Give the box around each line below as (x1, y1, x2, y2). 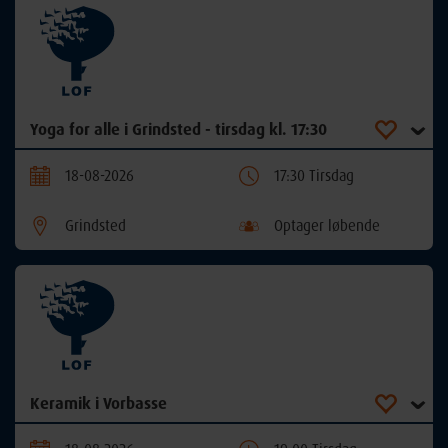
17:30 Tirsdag (274, 166, 354, 186)
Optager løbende (274, 216, 380, 236)
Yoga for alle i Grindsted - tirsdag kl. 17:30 (30, 119, 327, 140)
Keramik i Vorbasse (30, 393, 167, 414)
